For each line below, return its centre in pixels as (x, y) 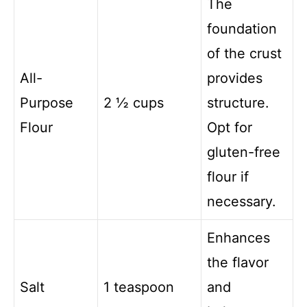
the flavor (238, 262)
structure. (238, 102)
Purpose (47, 102)
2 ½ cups (134, 102)
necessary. (242, 201)
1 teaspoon (139, 287)
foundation (242, 28)
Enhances (238, 237)
